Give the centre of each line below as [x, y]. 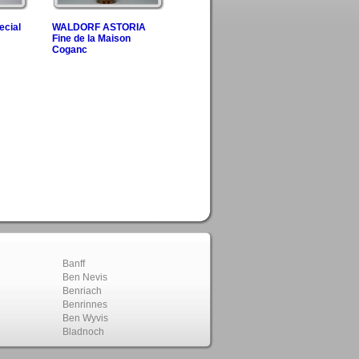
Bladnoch [83, 332]
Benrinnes [85, 305]
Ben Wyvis [85, 318]
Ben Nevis [85, 277]
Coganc [70, 50]
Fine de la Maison [91, 38]
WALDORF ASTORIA [99, 27]
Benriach [82, 291]
